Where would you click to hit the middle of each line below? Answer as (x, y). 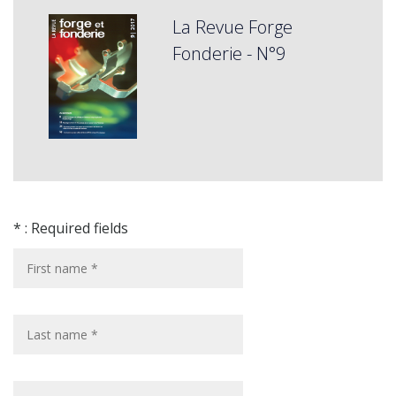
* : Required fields (71, 228)
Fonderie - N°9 (229, 53)
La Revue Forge (232, 27)
